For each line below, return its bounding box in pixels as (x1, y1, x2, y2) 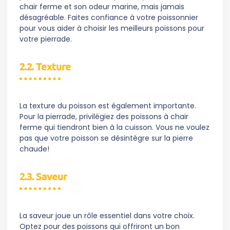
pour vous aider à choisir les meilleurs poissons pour (20, 23, 204, 34)
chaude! (20, 144, 49, 155)
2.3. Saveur (20, 169, 67, 183)
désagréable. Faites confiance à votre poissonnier (20, 12, 198, 23)
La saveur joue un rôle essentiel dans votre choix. (20, 210, 195, 221)
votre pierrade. (20, 34, 72, 45)
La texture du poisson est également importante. (20, 101, 196, 111)
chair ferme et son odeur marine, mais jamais (20, 2, 184, 12)
